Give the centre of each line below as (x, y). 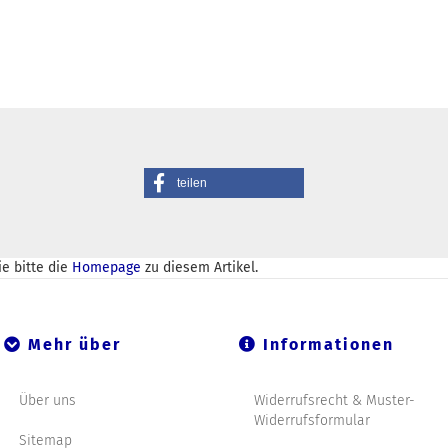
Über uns (47, 401)
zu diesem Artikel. (199, 268)
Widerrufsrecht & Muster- (334, 401)
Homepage (106, 268)
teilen (192, 183)
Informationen (325, 345)
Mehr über (71, 345)
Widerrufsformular (312, 421)
